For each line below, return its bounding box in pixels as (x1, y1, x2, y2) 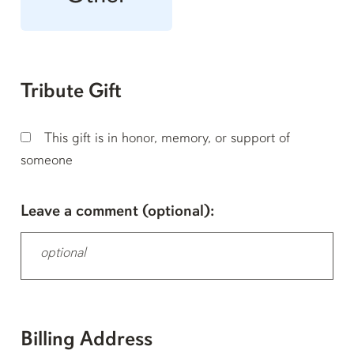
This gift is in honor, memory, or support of (44, 131, 290, 147)
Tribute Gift (21, 81, 122, 104)
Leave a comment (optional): (21, 204, 214, 220)
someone (21, 153, 73, 169)
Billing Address (21, 330, 153, 352)
